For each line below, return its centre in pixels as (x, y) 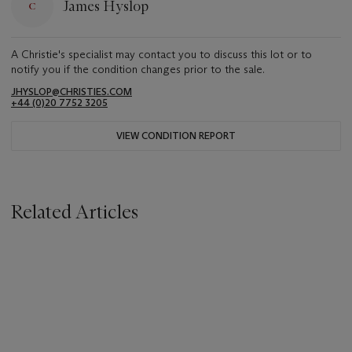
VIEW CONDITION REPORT (176, 136)
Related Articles (75, 212)
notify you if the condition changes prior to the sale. (138, 70)
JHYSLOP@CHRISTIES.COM (71, 92)
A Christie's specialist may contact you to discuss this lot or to (161, 55)
